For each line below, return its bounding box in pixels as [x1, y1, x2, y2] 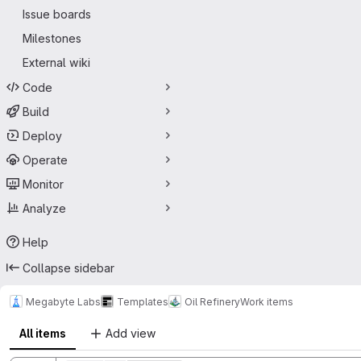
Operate [23, 152, 68, 167]
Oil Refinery [185, 295, 240, 308]
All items [19, 326, 66, 340]
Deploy [23, 128, 62, 143]
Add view [106, 326, 156, 340]
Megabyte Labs [26, 295, 101, 308]
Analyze [23, 201, 66, 215]
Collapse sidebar [23, 260, 114, 275]
